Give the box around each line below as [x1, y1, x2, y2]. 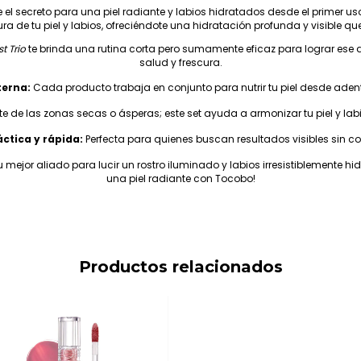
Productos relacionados [78, 257, 283, 277]
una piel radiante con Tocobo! [106, 172, 255, 186]
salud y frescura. [139, 56, 222, 70]
